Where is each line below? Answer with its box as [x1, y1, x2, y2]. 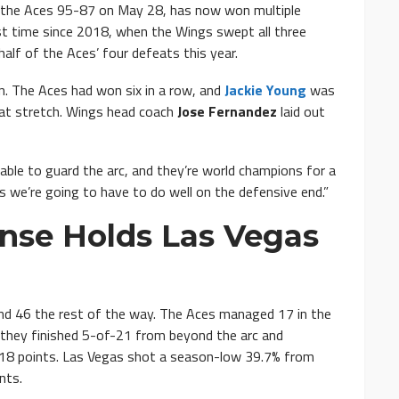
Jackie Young [224, 79, 306, 102]
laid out [277, 101, 325, 123]
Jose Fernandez [177, 101, 277, 123]
